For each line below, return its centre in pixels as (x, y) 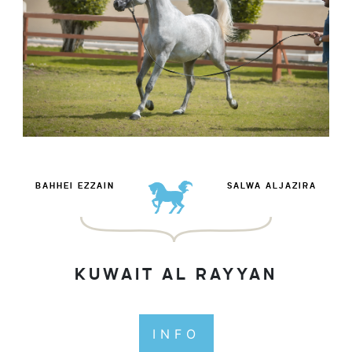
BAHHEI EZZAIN (75, 187)
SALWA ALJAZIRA (272, 187)
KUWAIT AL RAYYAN (176, 275)
